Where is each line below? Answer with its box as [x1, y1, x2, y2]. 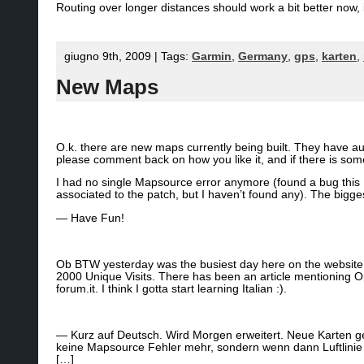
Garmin [192, 50, 232, 63]
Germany [238, 50, 288, 63]
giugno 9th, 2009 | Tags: [64, 50, 192, 63]
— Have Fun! [56, 211, 124, 224]
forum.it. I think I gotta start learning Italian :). [56, 282, 287, 295]
